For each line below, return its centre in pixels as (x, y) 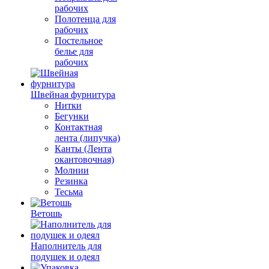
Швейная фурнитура (73, 95)
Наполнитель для (66, 246)
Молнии (72, 170)
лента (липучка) (87, 138)
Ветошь (46, 213)
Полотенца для (85, 19)
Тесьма (69, 192)
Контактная (78, 127)
